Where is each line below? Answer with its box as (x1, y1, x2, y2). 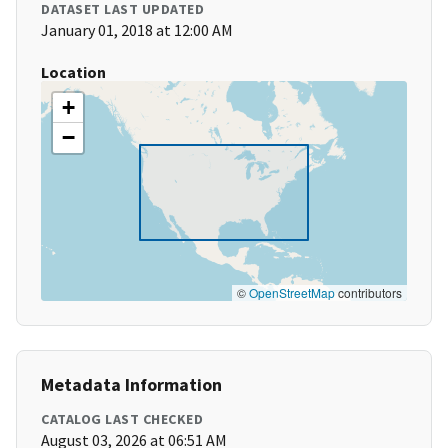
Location (41, 62, 106, 83)
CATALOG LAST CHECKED (41, 410, 203, 429)
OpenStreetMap (249, 284, 335, 302)
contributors (335, 284, 402, 302)
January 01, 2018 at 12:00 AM (41, 20, 233, 41)
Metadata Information (41, 373, 222, 397)
